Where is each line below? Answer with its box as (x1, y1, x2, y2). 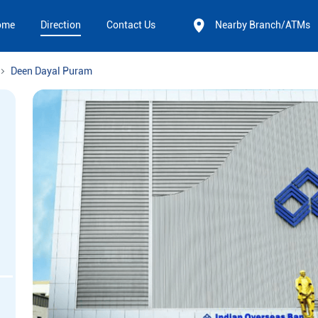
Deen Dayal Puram (11, 65, 92, 77)
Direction (40, 19, 81, 31)
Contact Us (106, 19, 155, 31)
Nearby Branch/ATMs (215, 19, 310, 31)
